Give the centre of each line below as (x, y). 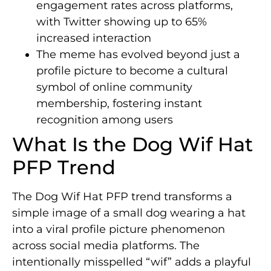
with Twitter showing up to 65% (122, 22)
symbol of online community (114, 87)
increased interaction (94, 38)
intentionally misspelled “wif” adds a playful (132, 262)
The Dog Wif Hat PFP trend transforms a (122, 197)
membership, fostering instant (119, 104)
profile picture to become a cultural (132, 71)
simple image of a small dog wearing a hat (129, 213)
